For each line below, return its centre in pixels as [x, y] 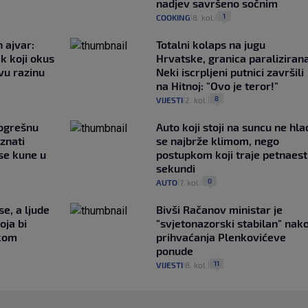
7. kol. [190, 182]
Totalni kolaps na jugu [210, 44]
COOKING [173, 17]
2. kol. [196, 99]
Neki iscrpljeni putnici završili [230, 71]
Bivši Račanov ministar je [219, 209]
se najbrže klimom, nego [217, 140]
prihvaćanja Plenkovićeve [221, 236]
